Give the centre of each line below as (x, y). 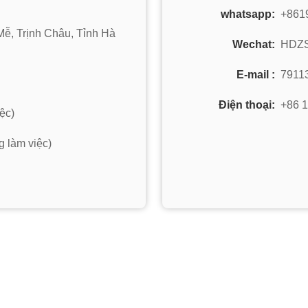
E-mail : (256, 75)
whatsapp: (248, 14)
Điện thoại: (247, 105)
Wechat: (254, 44)
